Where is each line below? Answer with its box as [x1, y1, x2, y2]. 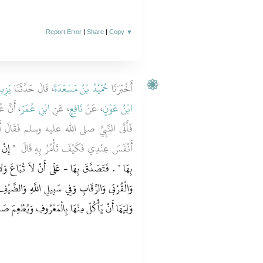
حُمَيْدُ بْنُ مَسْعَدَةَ [53, 79, 109, 98]
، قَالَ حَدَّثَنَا [11, 79, 54, 98]
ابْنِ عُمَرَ [21, 99, 50, 118]
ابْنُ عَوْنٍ [102, 99, 133, 118]
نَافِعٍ [69, 99, 83, 118]
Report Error [46, 28, 82, 35]
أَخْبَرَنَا [109, 79, 133, 98]
